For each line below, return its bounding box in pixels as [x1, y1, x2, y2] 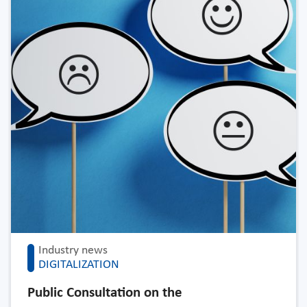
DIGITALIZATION [38, 258, 119, 272]
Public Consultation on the [27, 286, 182, 301]
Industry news [38, 244, 108, 258]
